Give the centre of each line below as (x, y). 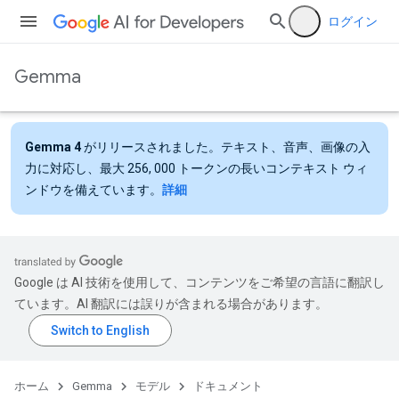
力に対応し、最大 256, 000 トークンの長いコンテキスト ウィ (196, 168)
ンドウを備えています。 (94, 190)
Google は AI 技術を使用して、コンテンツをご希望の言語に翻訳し (199, 282)
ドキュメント (228, 386)
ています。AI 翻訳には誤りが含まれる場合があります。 (171, 304)
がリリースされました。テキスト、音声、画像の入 (226, 147)
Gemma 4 (53, 147)
